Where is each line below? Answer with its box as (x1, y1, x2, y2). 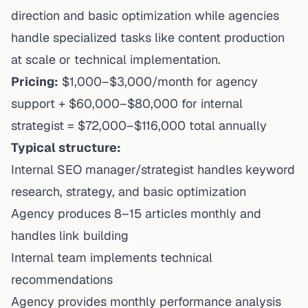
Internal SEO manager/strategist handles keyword (11, 161, 295, 177)
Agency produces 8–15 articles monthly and (11, 205, 261, 221)
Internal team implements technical (11, 249, 212, 265)
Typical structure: (11, 139, 121, 155)
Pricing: (11, 73, 58, 89)
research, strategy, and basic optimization (11, 183, 246, 199)
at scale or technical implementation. (11, 51, 221, 67)
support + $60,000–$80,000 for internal (11, 95, 243, 111)
